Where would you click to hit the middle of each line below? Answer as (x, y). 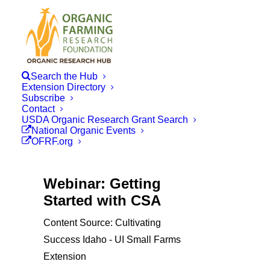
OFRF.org (52, 141)
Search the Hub (64, 76)
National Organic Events (83, 130)
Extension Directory (64, 87)
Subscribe (43, 98)
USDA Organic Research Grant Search (105, 120)
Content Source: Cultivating (102, 223)
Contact (38, 109)
